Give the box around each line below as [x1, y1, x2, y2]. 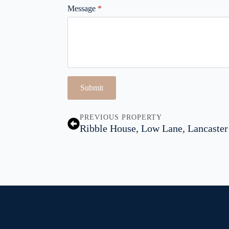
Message [67, 4, 96, 13]
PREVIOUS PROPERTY [80, 113, 162, 122]
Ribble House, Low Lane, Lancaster [80, 123, 228, 134]
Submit [80, 83, 103, 93]
